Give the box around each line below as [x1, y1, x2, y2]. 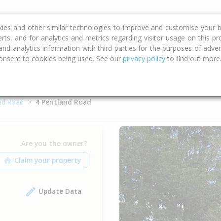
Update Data [38, 186, 81, 196]
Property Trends [82, 12, 146, 24]
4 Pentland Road [36, 97, 91, 107]
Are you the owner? [21, 138, 87, 148]
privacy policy [123, 54, 165, 63]
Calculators [23, 12, 67, 24]
